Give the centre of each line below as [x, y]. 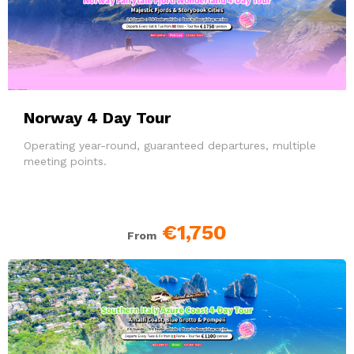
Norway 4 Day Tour [97, 118]
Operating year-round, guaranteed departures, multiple [170, 146]
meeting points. [65, 162]
